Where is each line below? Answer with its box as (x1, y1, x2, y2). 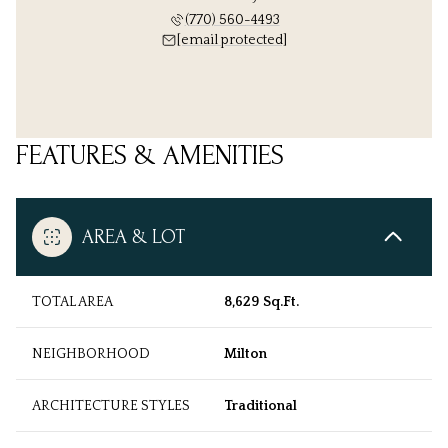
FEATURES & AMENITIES (16, 140, 284, 172)
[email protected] (177, 32, 287, 49)
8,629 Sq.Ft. (224, 294, 299, 311)
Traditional (224, 398, 297, 415)
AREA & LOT (82, 226, 185, 249)
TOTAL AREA (32, 294, 113, 311)
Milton (224, 346, 267, 363)
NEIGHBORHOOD (32, 346, 150, 363)
